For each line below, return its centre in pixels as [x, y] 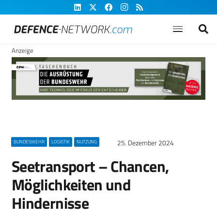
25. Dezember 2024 [146, 143]
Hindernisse [50, 203]
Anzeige [23, 50]
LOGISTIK [60, 142]
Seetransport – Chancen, [90, 166]
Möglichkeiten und [71, 185]
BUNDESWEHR [29, 142]
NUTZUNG [86, 142]
